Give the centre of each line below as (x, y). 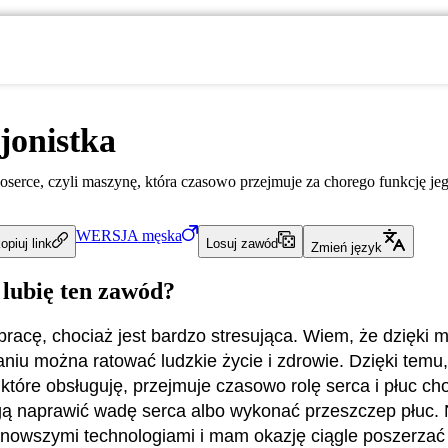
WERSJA (106, 235)
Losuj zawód (241, 244)
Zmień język (347, 247)
